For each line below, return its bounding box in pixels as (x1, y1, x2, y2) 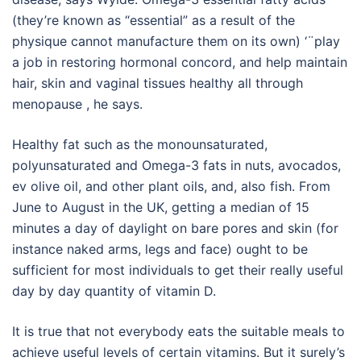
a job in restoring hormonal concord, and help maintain (12, 54, 347, 70)
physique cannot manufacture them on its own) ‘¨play (12, 33, 340, 49)
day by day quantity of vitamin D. (12, 283, 216, 299)
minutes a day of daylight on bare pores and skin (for (12, 220, 338, 236)
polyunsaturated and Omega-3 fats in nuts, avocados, (12, 157, 341, 173)
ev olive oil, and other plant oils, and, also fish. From (12, 178, 330, 194)
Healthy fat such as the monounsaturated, (12, 136, 268, 152)
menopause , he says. (12, 96, 143, 112)
